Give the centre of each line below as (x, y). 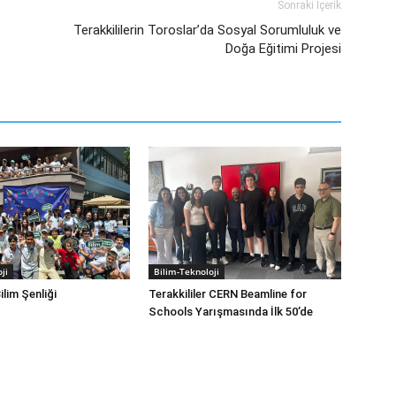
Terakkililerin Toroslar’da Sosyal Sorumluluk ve (207, 30)
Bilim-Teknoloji (187, 271)
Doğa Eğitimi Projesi (283, 49)
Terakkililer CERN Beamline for (228, 294)
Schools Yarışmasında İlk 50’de (231, 312)
